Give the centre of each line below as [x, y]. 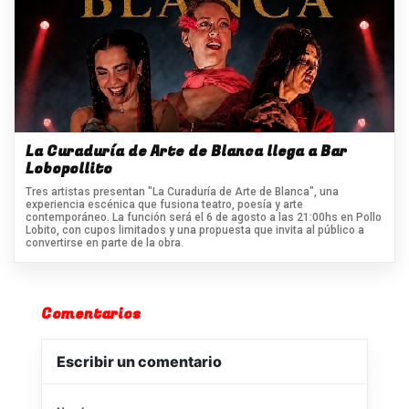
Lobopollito [69, 169]
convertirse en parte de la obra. [105, 243]
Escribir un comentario [139, 362]
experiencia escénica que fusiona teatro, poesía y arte [164, 205]
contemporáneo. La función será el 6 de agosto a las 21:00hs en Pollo [204, 218]
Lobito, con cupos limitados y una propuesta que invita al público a [195, 231]
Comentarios [91, 315]
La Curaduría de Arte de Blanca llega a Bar [186, 152]
